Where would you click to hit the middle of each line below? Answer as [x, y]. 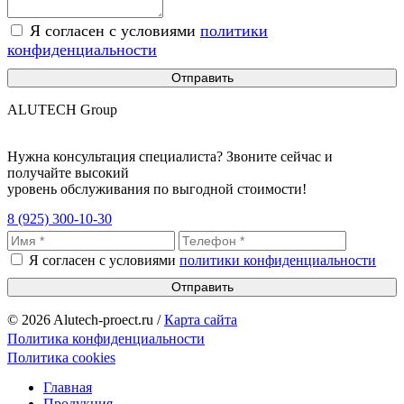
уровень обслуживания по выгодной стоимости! [157, 189]
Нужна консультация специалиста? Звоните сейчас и [170, 157]
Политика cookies [61, 358]
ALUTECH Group [62, 110]
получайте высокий [68, 173]
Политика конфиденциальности [106, 339]
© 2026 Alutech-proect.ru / [86, 320]
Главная [68, 388]
